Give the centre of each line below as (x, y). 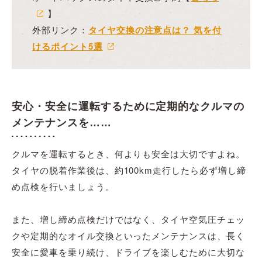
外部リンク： (60, 30)
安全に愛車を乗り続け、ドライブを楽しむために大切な (128, 252)
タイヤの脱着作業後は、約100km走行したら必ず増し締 (129, 170)
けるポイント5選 (68, 46)
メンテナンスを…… (62, 123)
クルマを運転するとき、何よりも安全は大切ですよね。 (128, 154)
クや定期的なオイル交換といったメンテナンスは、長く (128, 236)
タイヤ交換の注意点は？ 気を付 (155, 30)
